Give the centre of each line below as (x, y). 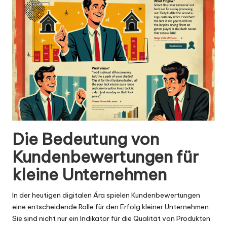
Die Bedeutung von (86, 139)
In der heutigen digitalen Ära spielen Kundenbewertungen (106, 195)
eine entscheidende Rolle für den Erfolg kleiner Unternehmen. (111, 207)
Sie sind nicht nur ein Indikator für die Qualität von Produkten (111, 219)
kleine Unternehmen (89, 175)
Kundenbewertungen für (105, 157)
